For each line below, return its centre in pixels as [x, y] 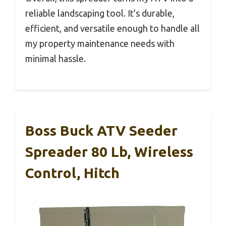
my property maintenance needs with [100, 43]
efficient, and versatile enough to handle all [112, 28]
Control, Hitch [72, 173]
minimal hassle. [55, 58]
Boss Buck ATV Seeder [101, 130]
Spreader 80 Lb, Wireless [109, 151]
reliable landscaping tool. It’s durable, [100, 13]
